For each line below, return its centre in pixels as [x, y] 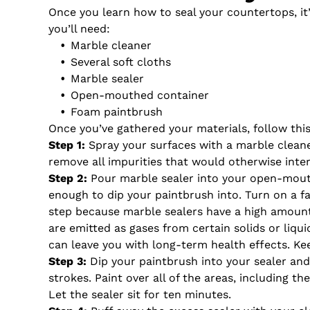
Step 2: [67, 178]
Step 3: [67, 261]
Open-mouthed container [139, 95]
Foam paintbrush [116, 111]
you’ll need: [79, 28]
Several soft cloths [120, 62]
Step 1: [66, 145]
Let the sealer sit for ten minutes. [141, 294]
